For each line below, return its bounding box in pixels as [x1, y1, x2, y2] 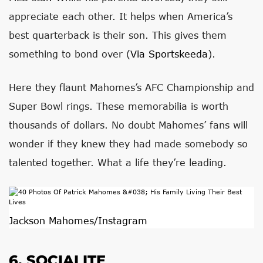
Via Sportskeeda [130, 48, 208, 59]
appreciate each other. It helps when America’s [9, 11, 232, 22]
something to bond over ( [9, 48, 130, 59]
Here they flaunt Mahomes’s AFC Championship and [9, 82, 254, 93]
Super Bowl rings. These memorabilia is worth [9, 100, 228, 112]
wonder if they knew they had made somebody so [9, 138, 248, 149]
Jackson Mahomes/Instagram [9, 215, 147, 226]
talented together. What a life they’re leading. [9, 157, 227, 168]
